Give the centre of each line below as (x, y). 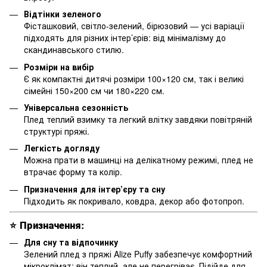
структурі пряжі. (57, 131)
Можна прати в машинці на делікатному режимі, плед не (139, 160)
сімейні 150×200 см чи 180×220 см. (94, 90)
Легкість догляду (62, 148)
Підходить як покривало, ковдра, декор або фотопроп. (134, 201)
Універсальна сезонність (76, 107)
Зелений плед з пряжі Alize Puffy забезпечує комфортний (138, 254)
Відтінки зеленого (63, 14)
